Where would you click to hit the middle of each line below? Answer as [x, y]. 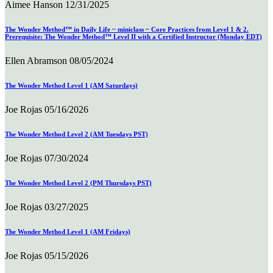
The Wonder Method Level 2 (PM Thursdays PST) [78, 183]
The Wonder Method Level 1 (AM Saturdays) [71, 85]
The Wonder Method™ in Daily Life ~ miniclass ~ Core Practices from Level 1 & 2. [127, 29]
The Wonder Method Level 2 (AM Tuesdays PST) [76, 134]
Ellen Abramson [36, 60]
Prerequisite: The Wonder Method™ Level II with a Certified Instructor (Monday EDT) [133, 36]
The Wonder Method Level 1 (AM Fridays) [68, 231]
